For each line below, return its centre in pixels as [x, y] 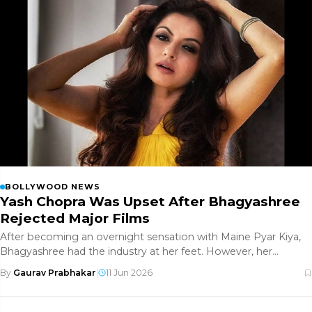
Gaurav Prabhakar [55, 273]
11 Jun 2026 [129, 273]
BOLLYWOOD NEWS [53, 187]
